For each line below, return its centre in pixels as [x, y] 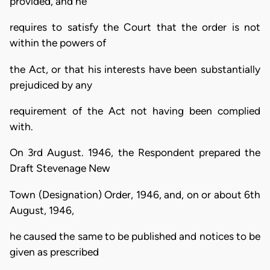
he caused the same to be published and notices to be [135, 236]
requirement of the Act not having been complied [135, 111]
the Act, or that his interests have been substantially [135, 69]
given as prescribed [54, 252]
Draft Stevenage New [60, 168]
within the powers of [58, 43]
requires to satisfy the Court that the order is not [135, 27]
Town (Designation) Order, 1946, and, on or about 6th [135, 194]
